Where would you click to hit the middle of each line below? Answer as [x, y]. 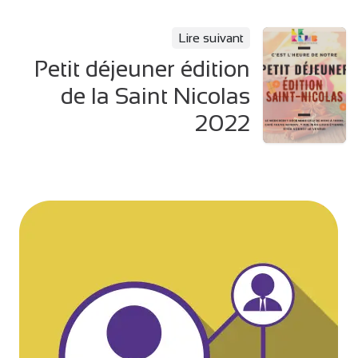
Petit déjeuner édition [142, 69]
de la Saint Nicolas [155, 96]
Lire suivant [211, 38]
